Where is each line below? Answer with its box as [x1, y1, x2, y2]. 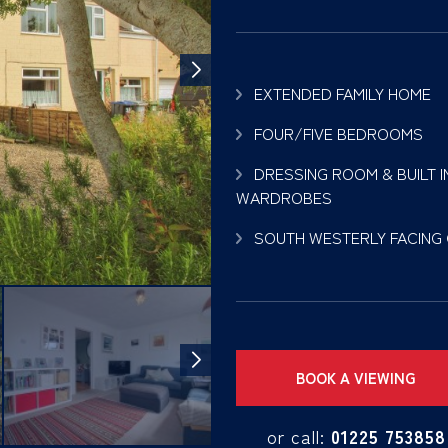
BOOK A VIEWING [296, 367, 416, 388]
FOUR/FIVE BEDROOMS [254, 121, 423, 145]
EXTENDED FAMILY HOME [254, 81, 431, 105]
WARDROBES [236, 185, 332, 209]
